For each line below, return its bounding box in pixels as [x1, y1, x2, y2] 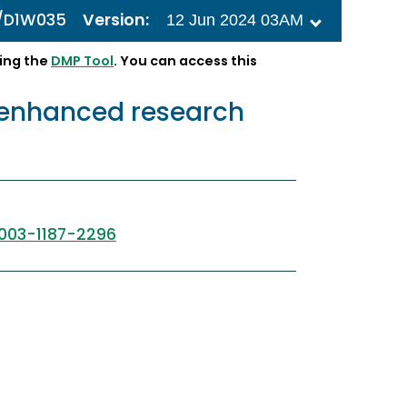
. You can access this [114, 52, 257, 71]
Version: [82, 9, 149, 32]
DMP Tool [51, 52, 114, 71]
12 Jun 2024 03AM [166, 11, 304, 30]
